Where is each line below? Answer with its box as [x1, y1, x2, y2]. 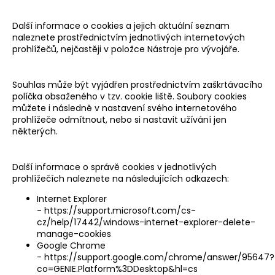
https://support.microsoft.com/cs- [44, 204, 196, 217]
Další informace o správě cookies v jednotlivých [12, 160, 217, 173]
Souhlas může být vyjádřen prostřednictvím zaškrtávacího [12, 78, 263, 91]
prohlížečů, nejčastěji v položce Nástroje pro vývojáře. [12, 42, 239, 55]
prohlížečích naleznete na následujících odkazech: [12, 172, 229, 185]
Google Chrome [37, 239, 106, 252]
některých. [12, 125, 58, 137]
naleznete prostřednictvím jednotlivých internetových [12, 31, 245, 44]
